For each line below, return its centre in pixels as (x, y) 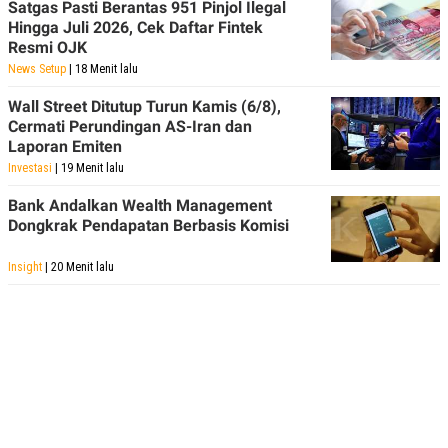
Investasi (30, 168)
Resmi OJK (47, 48)
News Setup (37, 69)
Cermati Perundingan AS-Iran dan (130, 127)
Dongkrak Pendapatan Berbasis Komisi (148, 226)
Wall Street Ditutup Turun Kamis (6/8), (144, 107)
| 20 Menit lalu (78, 267)
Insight (25, 267)
